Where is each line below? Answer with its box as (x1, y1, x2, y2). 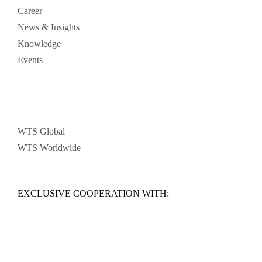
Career (18, 5, 42, 16)
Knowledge (18, 38, 61, 49)
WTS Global (18, 126, 65, 136)
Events (18, 54, 43, 65)
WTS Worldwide (18, 142, 81, 153)
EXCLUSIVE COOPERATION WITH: (18, 188, 169, 198)
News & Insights (18, 22, 80, 32)
